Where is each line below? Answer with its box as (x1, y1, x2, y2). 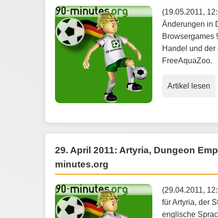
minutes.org (55, 159, 109, 169)
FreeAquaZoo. (162, 56, 212, 65)
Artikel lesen (167, 81, 210, 90)
